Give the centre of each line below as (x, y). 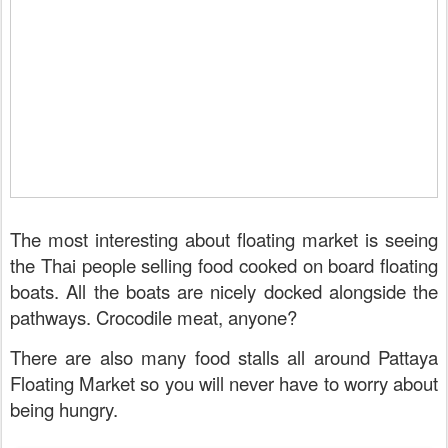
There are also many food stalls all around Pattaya (224, 357)
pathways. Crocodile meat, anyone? (156, 317)
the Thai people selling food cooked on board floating (224, 265)
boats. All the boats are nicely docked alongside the (224, 291)
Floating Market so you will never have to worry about (224, 383)
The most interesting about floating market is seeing (224, 239)
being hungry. (66, 409)
